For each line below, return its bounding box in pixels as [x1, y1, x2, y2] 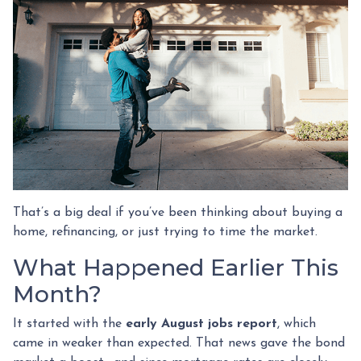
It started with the [13, 317, 126, 330]
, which [277, 317, 316, 330]
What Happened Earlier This [13, 253, 338, 281]
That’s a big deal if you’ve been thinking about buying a [13, 205, 342, 219]
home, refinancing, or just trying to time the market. [13, 225, 317, 239]
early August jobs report [126, 317, 277, 330]
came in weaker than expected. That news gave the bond [13, 336, 345, 350]
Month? [13, 280, 102, 308]
